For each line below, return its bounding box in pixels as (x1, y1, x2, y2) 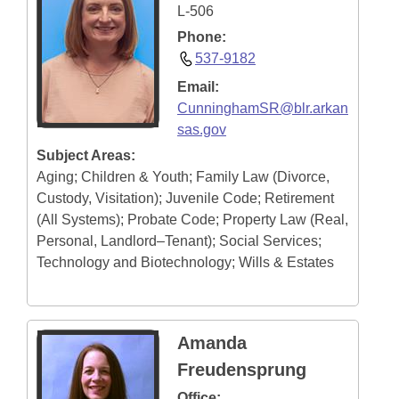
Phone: (177, 29, 226, 45)
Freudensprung (177, 360, 306, 379)
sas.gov (177, 122, 226, 137)
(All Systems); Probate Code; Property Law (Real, (37, 212, 348, 227)
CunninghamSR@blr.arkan (177, 101, 348, 116)
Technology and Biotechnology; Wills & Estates (37, 255, 334, 270)
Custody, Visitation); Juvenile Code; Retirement (37, 191, 334, 206)
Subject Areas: (37, 148, 135, 163)
